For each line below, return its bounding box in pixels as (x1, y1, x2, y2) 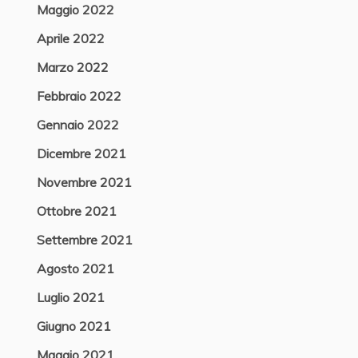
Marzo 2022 (36, 59, 109, 75)
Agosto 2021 (36, 261, 114, 276)
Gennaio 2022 (36, 117, 119, 133)
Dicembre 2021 (36, 145, 126, 161)
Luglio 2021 (36, 289, 105, 305)
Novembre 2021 (36, 174, 132, 190)
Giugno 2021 (36, 318, 111, 334)
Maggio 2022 (36, 2, 114, 18)
